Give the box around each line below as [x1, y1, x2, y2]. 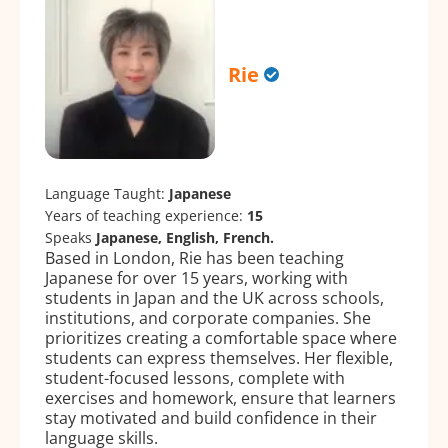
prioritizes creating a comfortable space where [45, 327, 397, 350]
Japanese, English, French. [96, 228, 274, 248]
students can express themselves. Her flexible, [45, 347, 393, 370]
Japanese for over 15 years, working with [45, 267, 348, 290]
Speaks [45, 228, 96, 248]
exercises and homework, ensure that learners [45, 387, 396, 410]
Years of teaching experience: [45, 206, 247, 226]
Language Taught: [45, 184, 169, 204]
